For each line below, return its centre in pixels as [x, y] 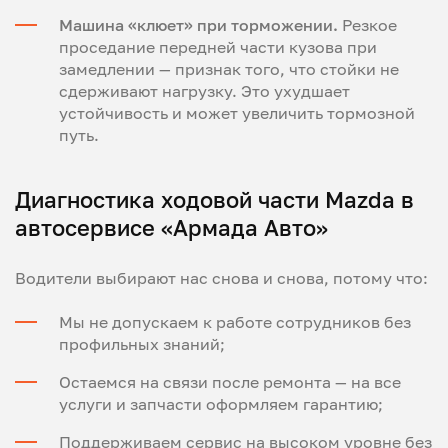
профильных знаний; [142, 343]
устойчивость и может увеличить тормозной [237, 112]
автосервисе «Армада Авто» [171, 227]
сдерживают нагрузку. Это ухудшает [204, 90]
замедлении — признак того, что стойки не [229, 68]
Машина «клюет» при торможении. [200, 24]
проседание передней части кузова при [218, 46]
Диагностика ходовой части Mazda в [214, 199]
